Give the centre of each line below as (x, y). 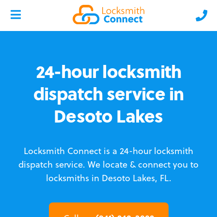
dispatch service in (108, 93)
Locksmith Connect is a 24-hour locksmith (108, 151)
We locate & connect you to (143, 164)
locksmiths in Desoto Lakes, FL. (108, 178)
